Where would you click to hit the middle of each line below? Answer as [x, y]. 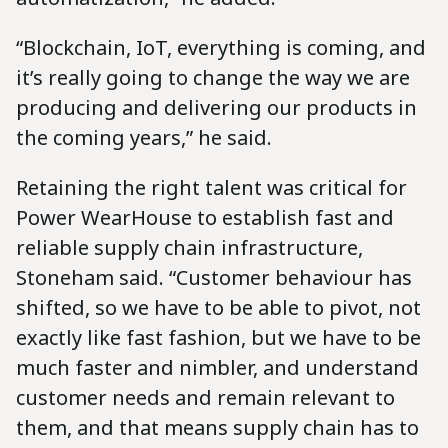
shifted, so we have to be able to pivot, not [218, 307]
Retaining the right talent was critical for [211, 187]
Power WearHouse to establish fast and [205, 217]
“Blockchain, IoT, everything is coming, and [221, 47]
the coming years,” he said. [146, 137]
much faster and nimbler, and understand [217, 367]
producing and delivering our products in [216, 107]
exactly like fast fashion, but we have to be [218, 337]
